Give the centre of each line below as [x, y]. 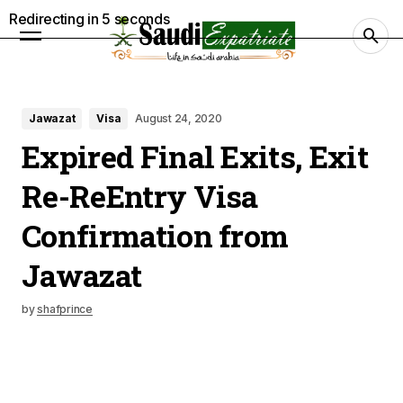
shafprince [65, 309]
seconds [140, 19]
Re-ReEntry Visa [140, 196]
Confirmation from [155, 235]
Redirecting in [56, 19]
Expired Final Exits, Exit [195, 156]
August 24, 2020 [179, 118]
